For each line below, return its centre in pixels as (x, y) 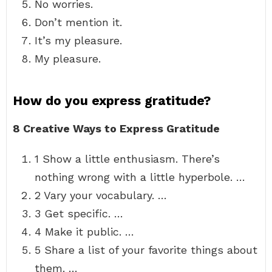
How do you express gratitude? (112, 100)
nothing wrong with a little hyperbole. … (140, 177)
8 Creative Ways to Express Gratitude (116, 128)
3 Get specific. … (79, 213)
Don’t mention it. (78, 22)
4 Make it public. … (84, 232)
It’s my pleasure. (78, 40)
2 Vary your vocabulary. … (101, 195)
